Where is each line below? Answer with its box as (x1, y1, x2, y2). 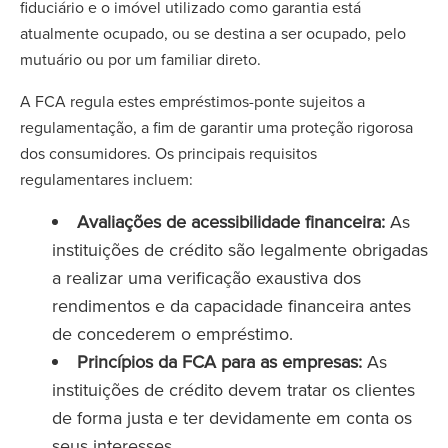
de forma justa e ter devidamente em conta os (52, 405, 412, 430)
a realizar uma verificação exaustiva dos (52, 265, 361, 290)
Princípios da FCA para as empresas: (77, 349, 362, 374)
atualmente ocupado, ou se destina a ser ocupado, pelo (20, 22, 406, 44)
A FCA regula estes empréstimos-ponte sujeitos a (20, 90, 365, 112)
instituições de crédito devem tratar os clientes (52, 377, 415, 402)
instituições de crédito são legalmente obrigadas (52, 237, 428, 262)
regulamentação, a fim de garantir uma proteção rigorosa (20, 116, 413, 138)
